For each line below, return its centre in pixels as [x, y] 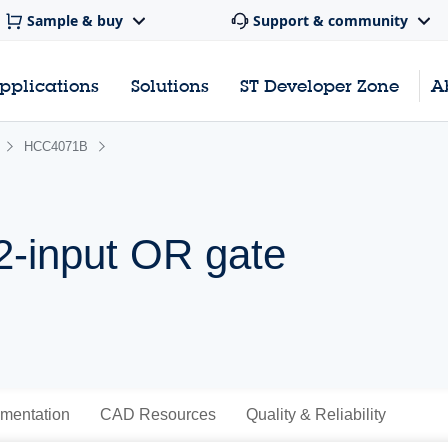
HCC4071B [56, 146]
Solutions [169, 86]
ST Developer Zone [320, 86]
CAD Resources [157, 414]
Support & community [330, 21]
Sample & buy [75, 21]
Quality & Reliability [315, 414]
